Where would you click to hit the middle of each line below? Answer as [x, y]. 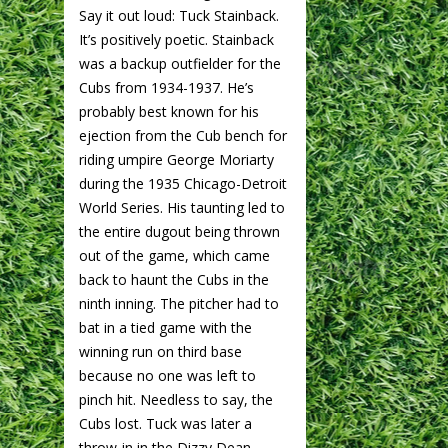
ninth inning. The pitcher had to [179, 303]
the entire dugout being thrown [179, 231]
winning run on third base [160, 351]
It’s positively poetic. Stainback [176, 39]
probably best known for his [169, 111]
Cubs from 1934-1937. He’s [166, 87]
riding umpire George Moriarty [176, 159]
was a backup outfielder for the [180, 63]
